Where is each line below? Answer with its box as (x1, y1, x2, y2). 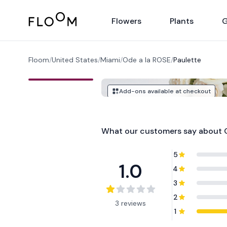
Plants (170, 16, 194, 26)
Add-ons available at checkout (119, 87, 211, 95)
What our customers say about (101, 126, 224, 136)
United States (52, 55, 98, 64)
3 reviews (115, 199, 146, 208)
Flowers (111, 16, 141, 26)
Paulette (173, 55, 201, 64)
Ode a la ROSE (123, 55, 171, 64)
